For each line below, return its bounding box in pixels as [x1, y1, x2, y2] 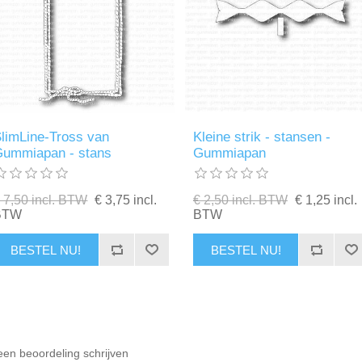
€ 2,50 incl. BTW [192, 193, 288, 208]
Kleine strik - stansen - [192, 129, 330, 145]
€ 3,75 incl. [95, 193, 158, 208]
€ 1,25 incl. [294, 193, 357, 208]
